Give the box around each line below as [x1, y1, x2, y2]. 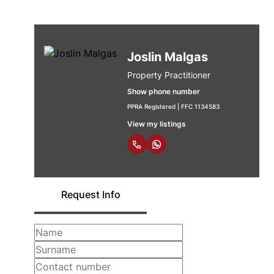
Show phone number [127, 87, 200, 96]
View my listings [127, 119, 186, 128]
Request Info [61, 188, 120, 201]
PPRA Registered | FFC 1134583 [127, 103, 220, 110]
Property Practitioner [127, 70, 210, 80]
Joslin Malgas [127, 50, 208, 64]
